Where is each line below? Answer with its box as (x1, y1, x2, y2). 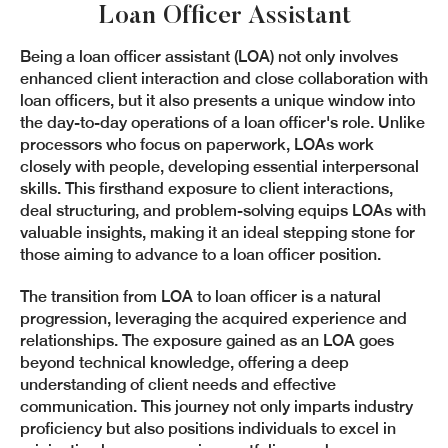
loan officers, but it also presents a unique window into (20, 91, 415, 110)
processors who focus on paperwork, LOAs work (20, 135, 374, 154)
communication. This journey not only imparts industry (20, 397, 413, 416)
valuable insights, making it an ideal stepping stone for (20, 223, 415, 242)
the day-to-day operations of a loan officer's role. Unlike (20, 113, 425, 132)
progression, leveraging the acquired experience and (20, 309, 407, 328)
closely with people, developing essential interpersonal (20, 157, 419, 176)
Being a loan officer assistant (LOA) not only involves (20, 47, 398, 66)
